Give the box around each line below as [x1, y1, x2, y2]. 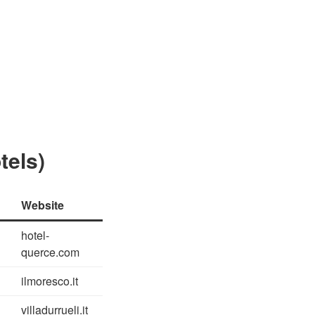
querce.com [21, 243, 79, 260]
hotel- [21, 226, 49, 243]
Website [21, 196, 64, 213]
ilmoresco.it [21, 272, 78, 289]
